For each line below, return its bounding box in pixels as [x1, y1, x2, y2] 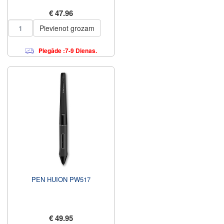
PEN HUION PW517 [31, 174, 90, 184]
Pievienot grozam [39, 23, 94, 33]
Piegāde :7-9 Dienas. [38, 46, 97, 55]
